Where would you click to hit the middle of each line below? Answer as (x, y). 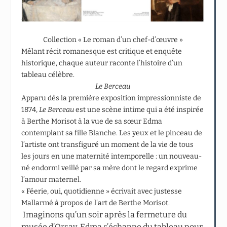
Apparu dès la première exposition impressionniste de (111, 98)
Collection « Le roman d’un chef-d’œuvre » (113, 40)
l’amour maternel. (51, 179)
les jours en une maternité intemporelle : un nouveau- (112, 156)
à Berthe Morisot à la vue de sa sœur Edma (92, 121)
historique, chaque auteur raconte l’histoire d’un (102, 63)
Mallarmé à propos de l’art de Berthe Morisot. (96, 203)
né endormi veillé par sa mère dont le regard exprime (110, 168)
